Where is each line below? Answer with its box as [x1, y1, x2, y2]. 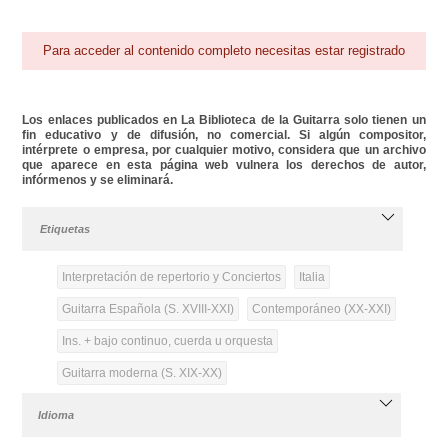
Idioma [38, 408, 75, 421]
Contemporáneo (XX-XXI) [251, 301, 391, 316]
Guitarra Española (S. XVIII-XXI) [61, 301, 234, 316]
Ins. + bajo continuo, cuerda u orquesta [61, 333, 273, 348]
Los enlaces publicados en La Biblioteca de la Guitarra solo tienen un [22, 112, 426, 127]
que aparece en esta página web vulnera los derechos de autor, [22, 157, 426, 172]
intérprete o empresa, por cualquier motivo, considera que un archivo [22, 142, 426, 157]
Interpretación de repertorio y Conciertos [61, 269, 281, 284]
